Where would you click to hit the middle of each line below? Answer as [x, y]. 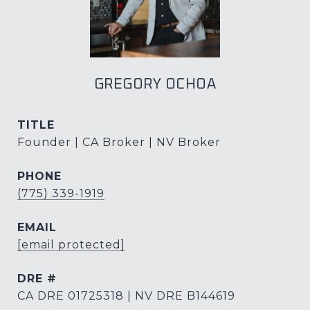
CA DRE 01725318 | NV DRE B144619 [126, 296]
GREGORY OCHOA [155, 84]
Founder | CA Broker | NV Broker [119, 142]
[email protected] [71, 245]
